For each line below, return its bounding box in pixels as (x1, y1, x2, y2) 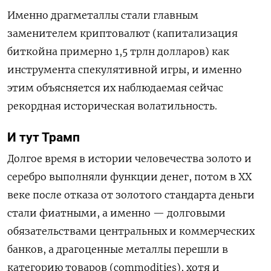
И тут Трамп (7, 129, 80, 145)
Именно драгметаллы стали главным (7, 8, 198, 21)
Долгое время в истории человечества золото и (7, 152, 252, 165)
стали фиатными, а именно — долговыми (7, 207, 226, 220)
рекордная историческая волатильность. (7, 99, 217, 112)
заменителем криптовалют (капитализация (7, 27, 238, 39)
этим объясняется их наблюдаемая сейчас (7, 81, 223, 94)
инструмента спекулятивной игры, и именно (7, 63, 242, 76)
